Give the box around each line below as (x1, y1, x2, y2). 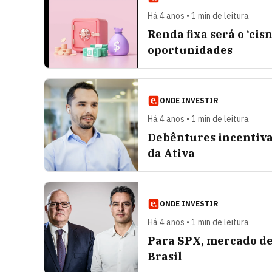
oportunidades (148, 43, 233, 57)
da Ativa (148, 146, 195, 160)
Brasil (148, 250, 182, 263)
